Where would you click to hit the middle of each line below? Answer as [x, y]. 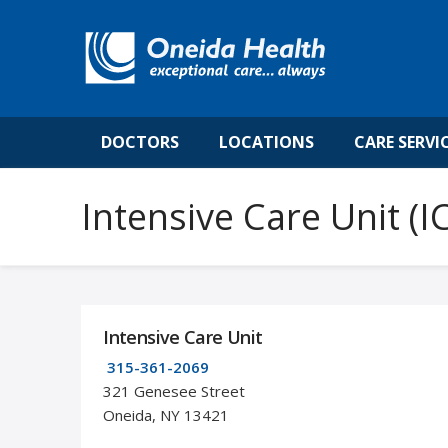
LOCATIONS [266, 142]
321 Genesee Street [174, 390]
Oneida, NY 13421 [166, 414]
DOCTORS [139, 142]
